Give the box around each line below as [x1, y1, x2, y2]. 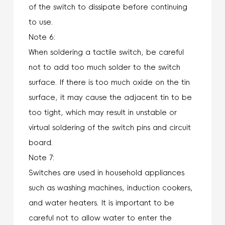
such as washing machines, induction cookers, [28, 184, 193, 191]
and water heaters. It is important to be [28, 199, 174, 206]
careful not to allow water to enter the [28, 214, 172, 221]
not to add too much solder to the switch [28, 63, 180, 71]
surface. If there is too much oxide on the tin [28, 78, 190, 86]
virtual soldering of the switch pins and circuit [28, 124, 191, 131]
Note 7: [28, 154, 55, 161]
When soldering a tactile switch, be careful [28, 48, 184, 56]
